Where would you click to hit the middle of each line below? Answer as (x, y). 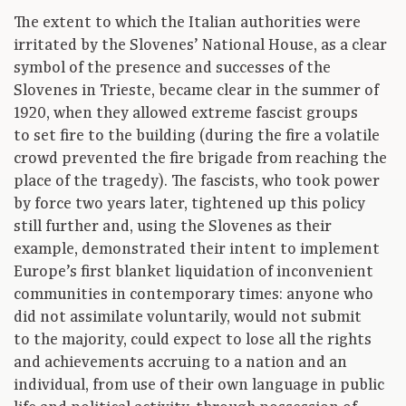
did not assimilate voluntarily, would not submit (188, 318)
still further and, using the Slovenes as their (173, 227)
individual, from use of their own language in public (199, 386)
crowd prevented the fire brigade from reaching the (200, 159)
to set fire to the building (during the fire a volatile (197, 136)
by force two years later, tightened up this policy (189, 204)
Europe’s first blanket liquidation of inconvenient (193, 272)
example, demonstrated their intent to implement (197, 250)
